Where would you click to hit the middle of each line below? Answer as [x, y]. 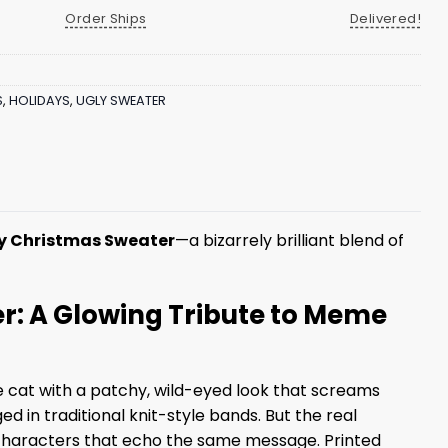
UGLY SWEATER [121, 101]
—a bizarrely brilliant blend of [289, 241]
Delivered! [385, 18]
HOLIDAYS [39, 101]
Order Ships [106, 18]
